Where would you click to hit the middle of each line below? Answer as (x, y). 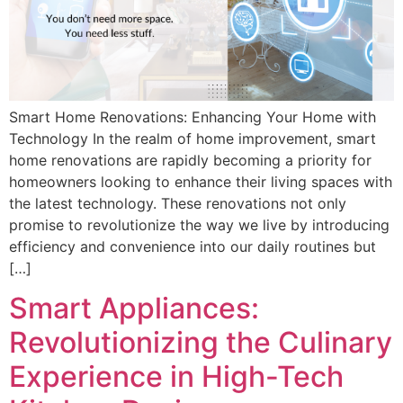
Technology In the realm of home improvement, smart (193, 138)
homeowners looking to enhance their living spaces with (201, 181)
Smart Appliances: (134, 308)
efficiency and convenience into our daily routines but (193, 246)
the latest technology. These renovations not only (178, 203)
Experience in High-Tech (176, 376)
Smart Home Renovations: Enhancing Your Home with (193, 116)
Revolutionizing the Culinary (201, 342)
